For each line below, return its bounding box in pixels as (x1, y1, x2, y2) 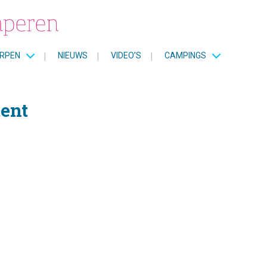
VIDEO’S (110, 50, 141, 60)
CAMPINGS (164, 50, 206, 60)
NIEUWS (57, 50, 88, 60)
